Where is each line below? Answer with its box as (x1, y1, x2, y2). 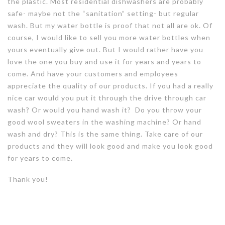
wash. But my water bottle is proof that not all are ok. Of (8, 21, 212, 30)
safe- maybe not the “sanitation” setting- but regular (8, 9, 199, 18)
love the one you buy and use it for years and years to (8, 57, 201, 66)
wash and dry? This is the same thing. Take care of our (8, 129, 203, 138)
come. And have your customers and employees (8, 69, 178, 78)
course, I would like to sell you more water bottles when (8, 33, 210, 42)
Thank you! (8, 175, 48, 184)
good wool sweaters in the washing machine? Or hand (8, 117, 201, 126)
